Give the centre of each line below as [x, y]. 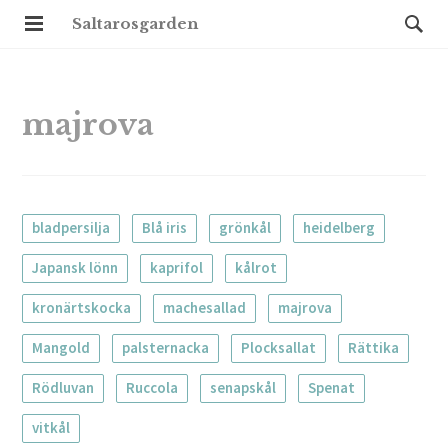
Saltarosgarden [135, 23]
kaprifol [177, 267]
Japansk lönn [75, 267]
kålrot [256, 267]
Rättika [374, 347]
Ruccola [152, 387]
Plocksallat [279, 347]
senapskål [243, 387]
